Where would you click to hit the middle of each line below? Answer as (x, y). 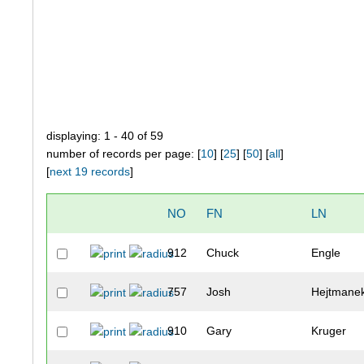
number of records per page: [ (124, 154)
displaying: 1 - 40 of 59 (105, 136)
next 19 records (90, 172)
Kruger (329, 331)
